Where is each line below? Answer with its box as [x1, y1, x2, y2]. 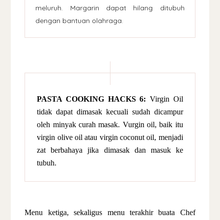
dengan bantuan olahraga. [35, 16, 124, 25]
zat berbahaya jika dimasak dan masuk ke [37, 145, 183, 154]
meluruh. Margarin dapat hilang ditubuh [35, 3, 185, 12]
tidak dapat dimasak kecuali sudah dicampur [37, 107, 183, 116]
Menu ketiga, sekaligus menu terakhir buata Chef [25, 208, 195, 217]
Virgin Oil [146, 94, 183, 103]
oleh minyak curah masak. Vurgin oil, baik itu [37, 120, 183, 129]
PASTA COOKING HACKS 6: [37, 94, 146, 103]
